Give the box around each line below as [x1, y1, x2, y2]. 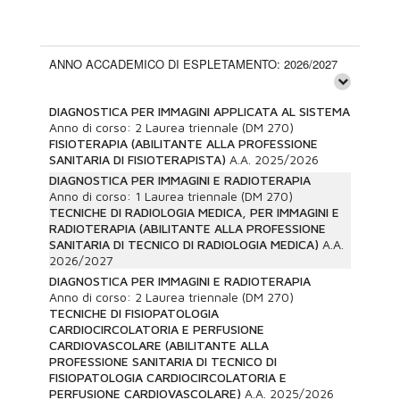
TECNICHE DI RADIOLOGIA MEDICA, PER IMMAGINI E [49, 204, 339, 220]
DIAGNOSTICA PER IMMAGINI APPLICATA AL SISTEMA [49, 104, 350, 119]
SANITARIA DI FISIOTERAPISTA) [49, 152, 226, 167]
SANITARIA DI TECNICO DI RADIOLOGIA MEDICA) [49, 237, 319, 252]
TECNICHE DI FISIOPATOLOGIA [49, 305, 219, 321]
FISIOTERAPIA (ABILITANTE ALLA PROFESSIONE [49, 136, 318, 151]
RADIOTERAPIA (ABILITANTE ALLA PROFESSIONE [49, 221, 326, 236]
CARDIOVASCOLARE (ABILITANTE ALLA [49, 337, 269, 353]
